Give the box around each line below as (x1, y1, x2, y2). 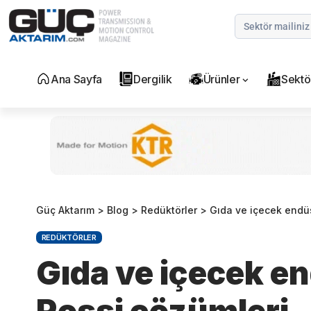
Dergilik (133, 72, 172, 87)
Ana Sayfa (51, 72, 103, 87)
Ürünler (203, 72, 240, 87)
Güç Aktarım (36, 204, 94, 217)
